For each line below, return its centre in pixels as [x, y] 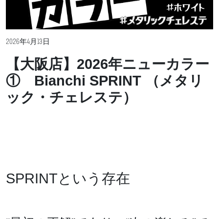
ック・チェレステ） [71, 98]
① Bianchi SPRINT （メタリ [105, 81]
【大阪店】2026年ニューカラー [108, 64]
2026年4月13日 [28, 43]
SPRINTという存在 [68, 179]
